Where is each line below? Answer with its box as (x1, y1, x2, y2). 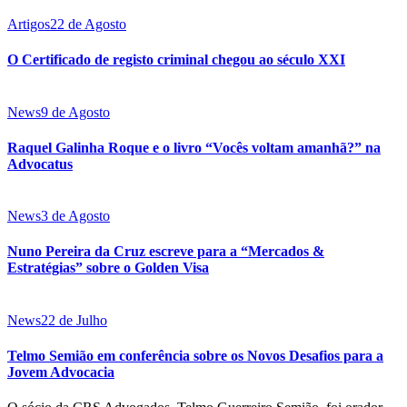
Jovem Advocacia (7, 363, 114, 380)
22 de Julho (41, 312, 107, 328)
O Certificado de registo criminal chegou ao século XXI (7, 52, 345, 68)
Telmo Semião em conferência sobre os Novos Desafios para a (7, 347, 383, 363)
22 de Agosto (50, 16, 126, 33)
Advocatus (7, 155, 73, 172)
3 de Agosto (41, 208, 110, 224)
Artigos (7, 16, 50, 33)
